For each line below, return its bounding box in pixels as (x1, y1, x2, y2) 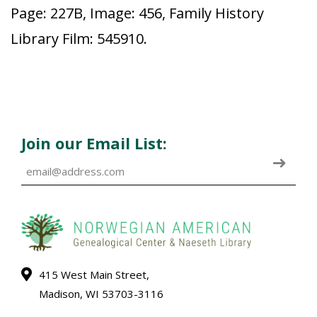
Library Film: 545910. (11, 29, 147, 48)
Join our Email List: (21, 132, 167, 154)
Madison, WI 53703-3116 (39, 287, 163, 301)
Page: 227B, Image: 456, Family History (11, 4, 264, 23)
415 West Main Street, (39, 267, 149, 282)
